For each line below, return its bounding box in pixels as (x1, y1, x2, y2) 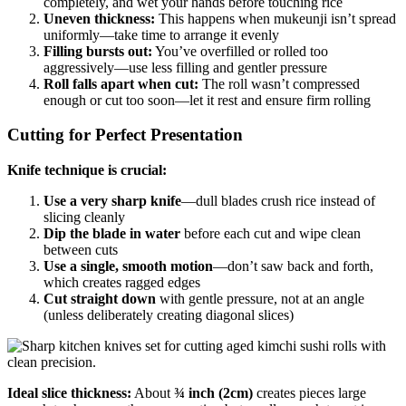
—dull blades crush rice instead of (181, 193, 375, 209)
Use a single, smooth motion (43, 258, 213, 275)
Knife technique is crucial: (7, 162, 167, 179)
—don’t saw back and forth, (213, 258, 373, 275)
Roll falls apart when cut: (43, 75, 198, 92)
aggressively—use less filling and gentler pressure (43, 59, 327, 75)
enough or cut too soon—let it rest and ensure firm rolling (43, 92, 371, 108)
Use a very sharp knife (43, 193, 181, 209)
